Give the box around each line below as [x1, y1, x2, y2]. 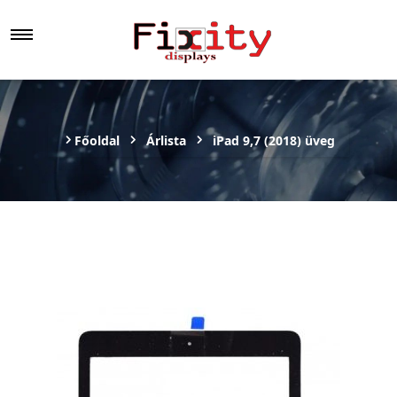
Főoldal [74, 132, 120, 149]
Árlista [146, 132, 186, 149]
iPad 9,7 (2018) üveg [213, 132, 335, 149]
